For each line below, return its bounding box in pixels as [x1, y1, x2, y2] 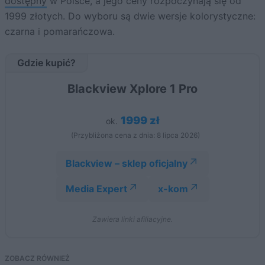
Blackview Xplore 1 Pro [67, 81, 198, 96]
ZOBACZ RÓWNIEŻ [5, 253, 70, 263]
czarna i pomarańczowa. [5, 25, 115, 37]
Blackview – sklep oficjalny [66, 157, 188, 170]
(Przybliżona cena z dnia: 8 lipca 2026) [71, 130, 200, 140]
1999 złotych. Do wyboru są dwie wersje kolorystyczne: [5, 9, 256, 22]
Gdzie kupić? [17, 56, 76, 69]
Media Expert [65, 183, 127, 195]
